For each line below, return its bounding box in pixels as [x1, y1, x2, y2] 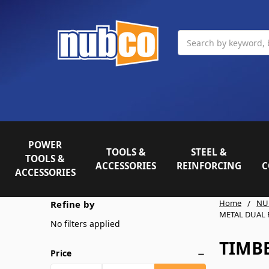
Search [178, 31, 205, 42]
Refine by [50, 198, 95, 210]
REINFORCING [177, 159, 242, 172]
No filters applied [50, 217, 120, 229]
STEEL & [191, 145, 228, 159]
